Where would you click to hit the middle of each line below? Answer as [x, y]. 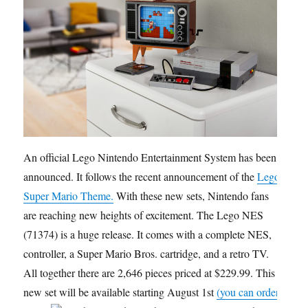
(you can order [248, 292]
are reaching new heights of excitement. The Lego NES [144, 215]
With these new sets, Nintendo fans [191, 196]
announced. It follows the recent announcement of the [141, 177]
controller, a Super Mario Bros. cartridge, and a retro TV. [146, 254]
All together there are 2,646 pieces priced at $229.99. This [150, 273]
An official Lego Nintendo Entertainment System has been [150, 157]
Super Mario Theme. [69, 196]
